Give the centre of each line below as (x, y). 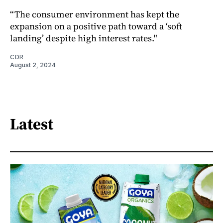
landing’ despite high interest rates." (84, 38)
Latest (32, 124)
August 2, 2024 (33, 65)
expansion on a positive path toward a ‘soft (96, 26)
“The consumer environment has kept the (95, 14)
